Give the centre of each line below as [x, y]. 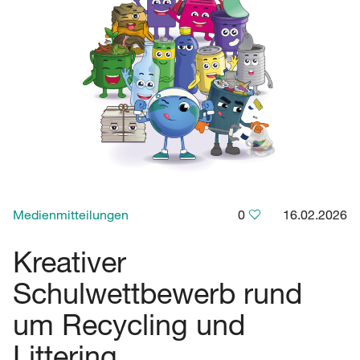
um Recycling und [129, 324]
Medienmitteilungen [71, 215]
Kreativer [70, 262]
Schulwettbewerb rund [157, 293]
